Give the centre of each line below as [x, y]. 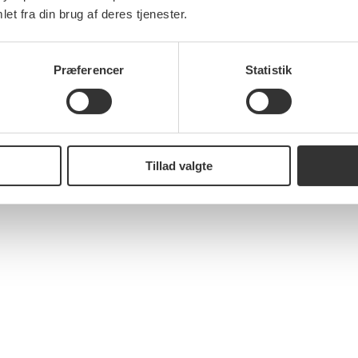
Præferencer [89, 70]
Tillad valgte [179, 165]
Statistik [268, 70]
